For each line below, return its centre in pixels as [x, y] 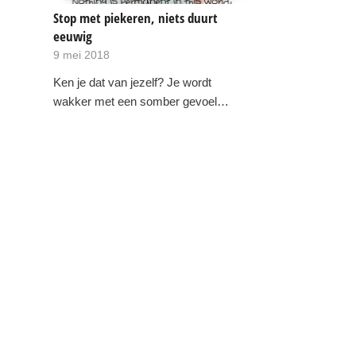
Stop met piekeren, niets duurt [135, 17]
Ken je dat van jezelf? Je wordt [132, 82]
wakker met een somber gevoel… [141, 101]
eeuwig [73, 36]
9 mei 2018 [81, 55]
